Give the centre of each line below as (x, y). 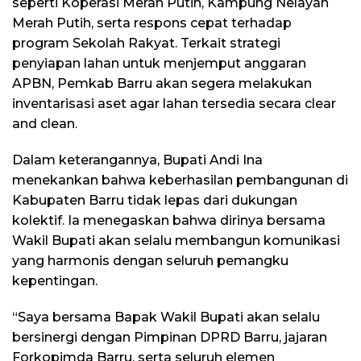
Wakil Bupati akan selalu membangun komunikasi (176, 241)
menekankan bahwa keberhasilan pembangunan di (180, 180)
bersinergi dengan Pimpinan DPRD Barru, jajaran (170, 338)
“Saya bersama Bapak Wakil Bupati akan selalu (166, 317)
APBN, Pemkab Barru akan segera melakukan (162, 84)
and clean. (45, 124)
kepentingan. (55, 281)
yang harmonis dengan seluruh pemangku (150, 261)
